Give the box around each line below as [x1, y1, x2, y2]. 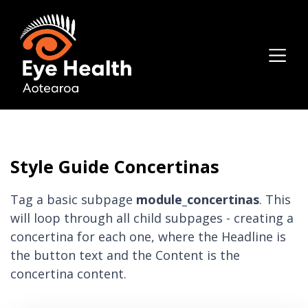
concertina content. [10, 265, 126, 283]
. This [259, 191, 291, 208]
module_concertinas [136, 191, 259, 208]
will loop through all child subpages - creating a [10, 210, 294, 227]
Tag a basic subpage [10, 191, 136, 208]
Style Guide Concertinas [10, 155, 219, 179]
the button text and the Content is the [10, 247, 240, 264]
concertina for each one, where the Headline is [10, 228, 286, 245]
